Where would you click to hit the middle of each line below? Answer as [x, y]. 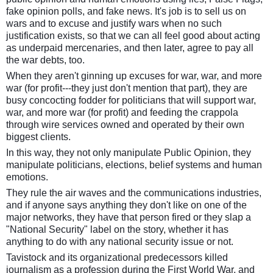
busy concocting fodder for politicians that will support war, [131, 100]
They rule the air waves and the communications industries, [134, 193]
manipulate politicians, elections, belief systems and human [134, 165]
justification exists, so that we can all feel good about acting [133, 36]
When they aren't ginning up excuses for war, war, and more [134, 76]
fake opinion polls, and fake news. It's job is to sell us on [126, 11]
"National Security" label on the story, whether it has [117, 229]
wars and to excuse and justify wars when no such [114, 23]
